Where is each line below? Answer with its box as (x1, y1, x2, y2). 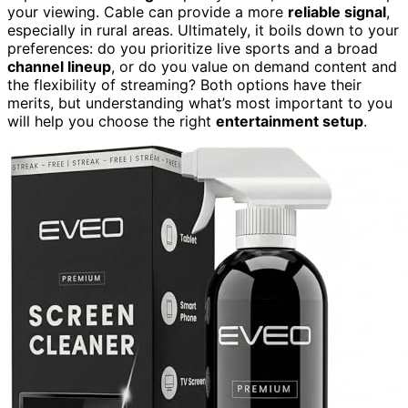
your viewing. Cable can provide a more (7, 2, 288, 21)
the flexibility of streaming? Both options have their (7, 75, 362, 94)
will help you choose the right (7, 111, 216, 130)
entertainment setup (216, 111, 363, 130)
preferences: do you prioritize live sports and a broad (7, 38, 378, 57)
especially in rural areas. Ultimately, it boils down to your (7, 20, 399, 39)
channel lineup (7, 56, 111, 76)
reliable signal (288, 2, 386, 21)
